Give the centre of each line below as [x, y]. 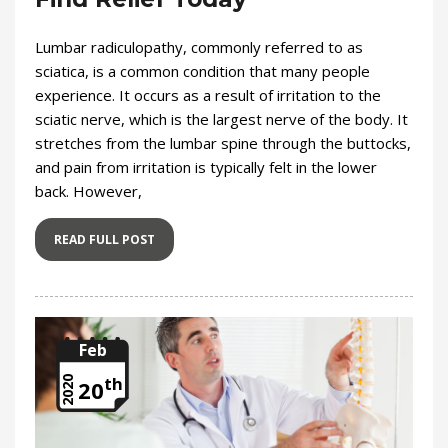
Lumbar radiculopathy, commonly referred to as [199, 47]
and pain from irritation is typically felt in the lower [206, 167]
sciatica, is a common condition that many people [202, 71]
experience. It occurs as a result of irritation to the [208, 95]
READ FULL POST [104, 240]
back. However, [88, 191]
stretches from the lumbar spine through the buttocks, [223, 143]
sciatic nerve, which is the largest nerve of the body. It [221, 119]
